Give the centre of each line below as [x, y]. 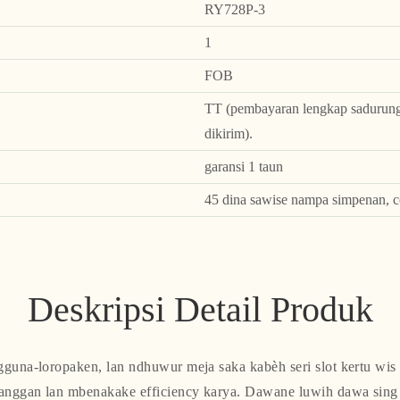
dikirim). [228, 133]
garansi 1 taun [243, 166]
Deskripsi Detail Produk [200, 310]
